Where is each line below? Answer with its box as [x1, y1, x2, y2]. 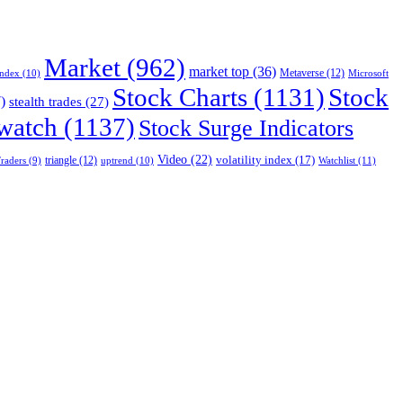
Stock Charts [112, 82, 247, 112]
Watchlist [318, 154, 355, 166]
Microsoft [348, 67, 389, 78]
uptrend [101, 154, 133, 166]
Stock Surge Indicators [139, 113, 354, 141]
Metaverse [280, 67, 324, 79]
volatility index [216, 152, 292, 166]
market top [189, 63, 249, 79]
